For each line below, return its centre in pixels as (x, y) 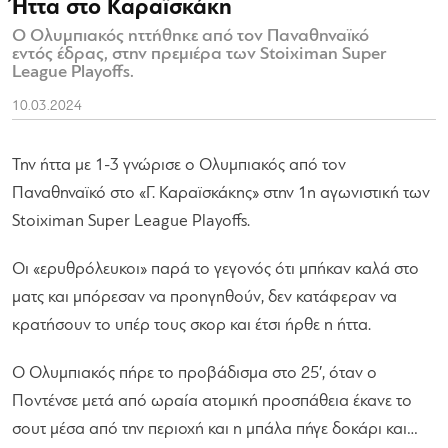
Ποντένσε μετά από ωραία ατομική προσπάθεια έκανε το (212, 401)
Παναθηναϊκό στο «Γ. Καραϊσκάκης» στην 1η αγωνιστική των (221, 193)
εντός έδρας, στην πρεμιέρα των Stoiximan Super (199, 54)
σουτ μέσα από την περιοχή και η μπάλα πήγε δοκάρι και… (215, 429)
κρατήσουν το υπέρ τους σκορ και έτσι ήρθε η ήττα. (191, 325)
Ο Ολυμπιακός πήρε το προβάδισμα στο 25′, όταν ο (194, 373)
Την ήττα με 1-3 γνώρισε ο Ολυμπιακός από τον (179, 165)
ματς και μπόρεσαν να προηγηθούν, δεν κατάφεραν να (204, 297)
